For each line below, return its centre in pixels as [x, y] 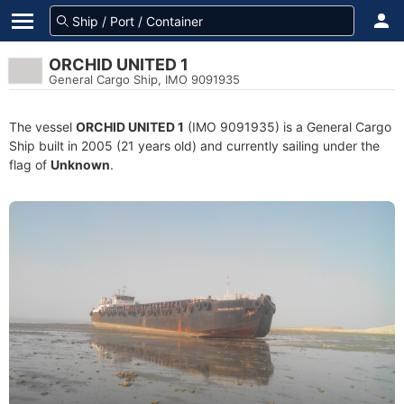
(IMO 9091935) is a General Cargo [288, 127]
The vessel [42, 127]
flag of [30, 165]
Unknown [80, 165]
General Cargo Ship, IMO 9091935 [144, 79]
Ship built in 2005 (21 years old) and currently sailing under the [194, 146]
